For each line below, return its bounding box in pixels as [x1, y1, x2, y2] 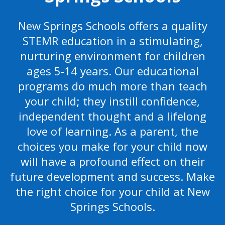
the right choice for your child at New [15, 184, 210, 199]
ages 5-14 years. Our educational [26, 63, 199, 78]
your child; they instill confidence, [25, 93, 200, 108]
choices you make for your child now [18, 139, 207, 154]
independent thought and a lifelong [19, 108, 206, 124]
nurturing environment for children [20, 48, 205, 63]
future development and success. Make [10, 169, 215, 184]
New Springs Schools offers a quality [18, 18, 207, 33]
